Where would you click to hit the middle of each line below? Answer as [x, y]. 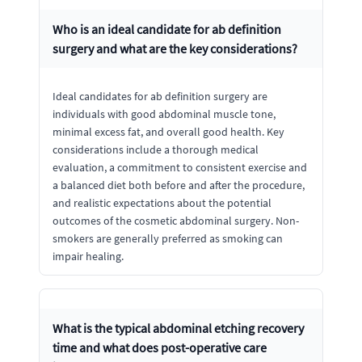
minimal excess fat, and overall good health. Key [168, 131]
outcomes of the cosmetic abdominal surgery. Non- [176, 220]
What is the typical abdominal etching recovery [178, 328]
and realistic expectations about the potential [162, 202]
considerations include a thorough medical [156, 149]
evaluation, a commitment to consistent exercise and [180, 167]
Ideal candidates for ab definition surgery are [160, 96]
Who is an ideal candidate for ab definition [167, 29]
